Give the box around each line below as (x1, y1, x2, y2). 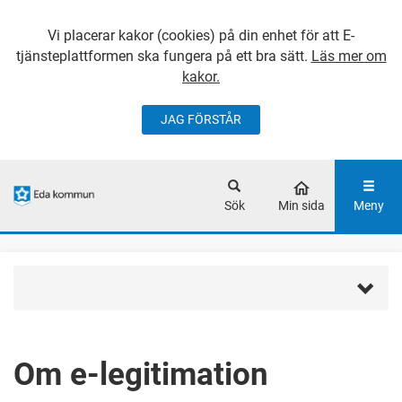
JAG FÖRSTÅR (161, 112, 241, 127)
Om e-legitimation (13, 356, 268, 393)
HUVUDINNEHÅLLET (236, 141, 367, 158)
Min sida (278, 198, 325, 213)
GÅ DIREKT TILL (249, 120, 354, 137)
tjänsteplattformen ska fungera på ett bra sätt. (15, 48, 311, 65)
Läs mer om (310, 48, 387, 65)
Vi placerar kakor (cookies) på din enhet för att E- (48, 27, 354, 44)
